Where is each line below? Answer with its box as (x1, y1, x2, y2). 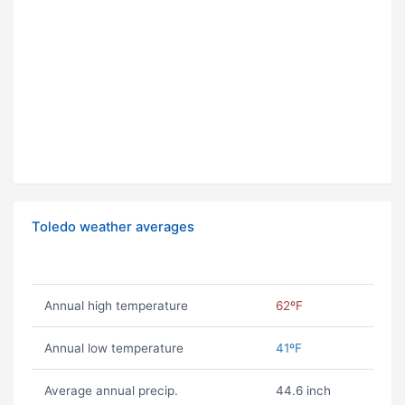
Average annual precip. (43, 383, 178, 399)
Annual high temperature (43, 298, 188, 314)
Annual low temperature (43, 341, 184, 356)
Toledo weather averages (32, 219, 194, 236)
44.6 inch (275, 383, 331, 399)
